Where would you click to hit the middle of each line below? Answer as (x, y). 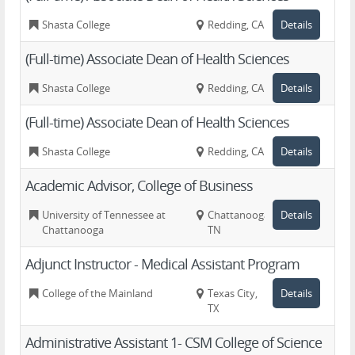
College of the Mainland (97, 293)
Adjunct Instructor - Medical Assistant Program (162, 264)
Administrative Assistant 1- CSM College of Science (174, 342)
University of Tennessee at (104, 215)
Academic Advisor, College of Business (139, 185)
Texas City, (233, 293)
